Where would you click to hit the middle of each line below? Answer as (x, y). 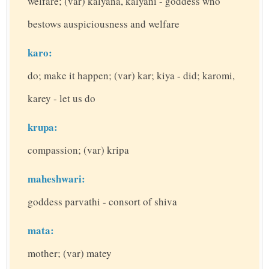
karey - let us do (62, 98)
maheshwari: (56, 179)
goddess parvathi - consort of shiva (102, 201)
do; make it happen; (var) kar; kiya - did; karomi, (131, 75)
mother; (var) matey (70, 253)
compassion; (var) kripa (78, 150)
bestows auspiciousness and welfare (104, 24)
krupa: (43, 127)
